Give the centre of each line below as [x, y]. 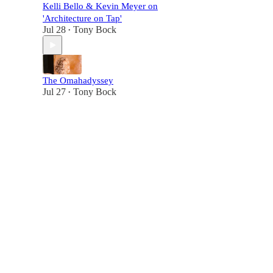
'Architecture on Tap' [82, 18]
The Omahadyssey [78, 80]
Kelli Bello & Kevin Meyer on [100, 6]
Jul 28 [54, 30]
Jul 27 [54, 92]
